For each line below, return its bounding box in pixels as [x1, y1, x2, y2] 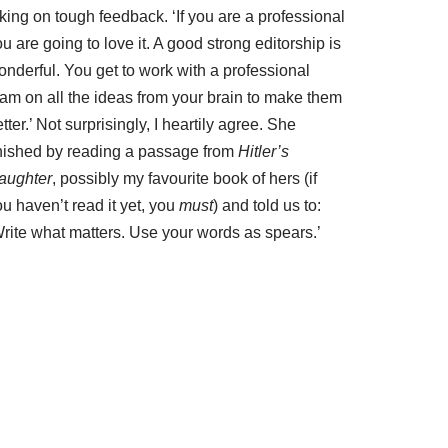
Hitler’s [238, 142, 289, 160]
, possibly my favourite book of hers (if [52, 169, 317, 187]
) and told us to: [213, 196, 321, 214]
